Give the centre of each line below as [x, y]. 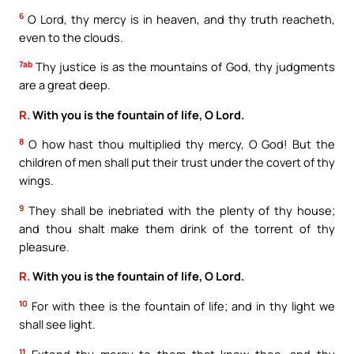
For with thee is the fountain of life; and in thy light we [181, 306]
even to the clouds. [71, 37]
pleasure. [44, 246]
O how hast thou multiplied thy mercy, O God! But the [179, 144]
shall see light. [57, 324]
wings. [36, 181]
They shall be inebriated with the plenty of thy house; [179, 210]
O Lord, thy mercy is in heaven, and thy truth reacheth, [179, 19]
